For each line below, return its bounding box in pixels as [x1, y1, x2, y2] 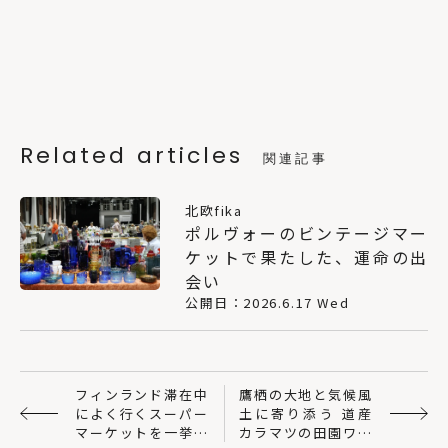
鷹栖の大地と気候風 [239, 384, 373, 404]
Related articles [20, 139, 244, 171]
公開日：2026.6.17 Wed [185, 292, 350, 312]
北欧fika [185, 200, 243, 220]
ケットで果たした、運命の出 [185, 244, 428, 269]
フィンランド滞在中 [75, 384, 209, 404]
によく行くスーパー [75, 403, 209, 423]
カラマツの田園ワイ [239, 422, 373, 442]
